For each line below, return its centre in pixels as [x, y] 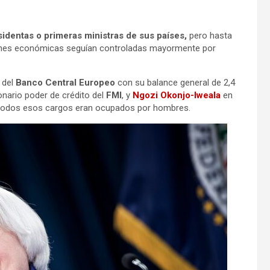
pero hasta [209, 35]
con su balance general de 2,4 [175, 82]
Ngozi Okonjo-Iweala [177, 95]
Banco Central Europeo [65, 82]
